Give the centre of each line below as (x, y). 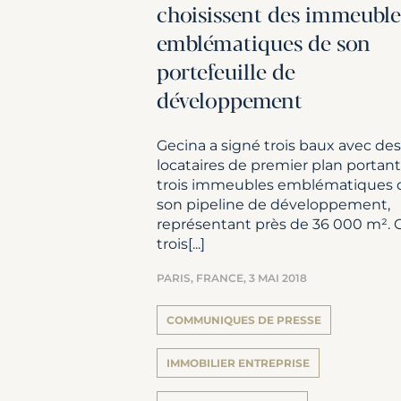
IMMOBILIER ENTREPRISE (238, 363)
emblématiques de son (264, 45)
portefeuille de (226, 73)
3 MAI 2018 (278, 277)
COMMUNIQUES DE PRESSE (244, 320)
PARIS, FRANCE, (203, 277)
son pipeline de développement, (273, 204)
